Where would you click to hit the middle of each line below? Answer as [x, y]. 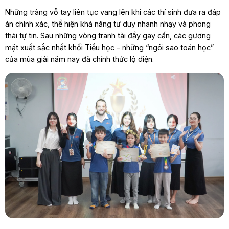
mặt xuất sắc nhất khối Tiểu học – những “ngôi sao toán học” [109, 47]
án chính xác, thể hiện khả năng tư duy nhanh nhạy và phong [108, 24]
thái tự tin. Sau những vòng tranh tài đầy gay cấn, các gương [108, 35]
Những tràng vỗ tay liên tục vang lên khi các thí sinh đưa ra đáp [113, 12]
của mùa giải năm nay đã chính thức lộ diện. [79, 59]
